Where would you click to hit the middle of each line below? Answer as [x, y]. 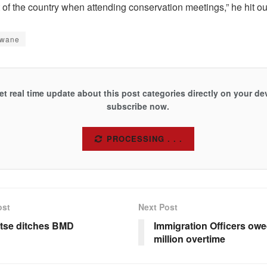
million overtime [189, 239]
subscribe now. [138, 106]
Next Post [158, 207]
